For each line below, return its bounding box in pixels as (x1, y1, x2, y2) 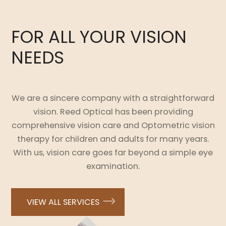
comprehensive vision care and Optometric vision (11, 120, 215, 132)
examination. (86, 160, 140, 173)
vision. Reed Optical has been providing (33, 106, 193, 118)
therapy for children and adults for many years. (17, 133, 209, 145)
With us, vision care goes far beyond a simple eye (13, 147, 213, 159)
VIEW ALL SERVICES (27, 196, 100, 208)
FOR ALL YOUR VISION (11, 25, 187, 49)
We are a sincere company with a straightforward (12, 92, 214, 104)
